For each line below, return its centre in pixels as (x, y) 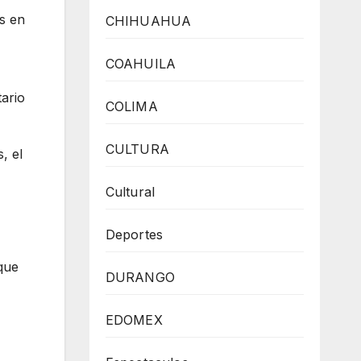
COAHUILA (141, 64)
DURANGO (140, 277)
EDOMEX (134, 320)
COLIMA (131, 106)
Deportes (134, 234)
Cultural (130, 192)
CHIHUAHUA (148, 21)
